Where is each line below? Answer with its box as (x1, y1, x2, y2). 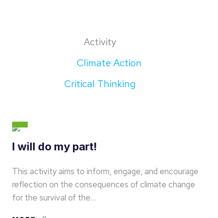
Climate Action (77, 56, 144, 69)
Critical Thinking (64, 77, 138, 90)
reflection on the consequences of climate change (12, 179, 195, 190)
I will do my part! (12, 140, 97, 153)
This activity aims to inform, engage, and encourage (12, 166, 199, 177)
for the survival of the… (12, 192, 96, 203)
